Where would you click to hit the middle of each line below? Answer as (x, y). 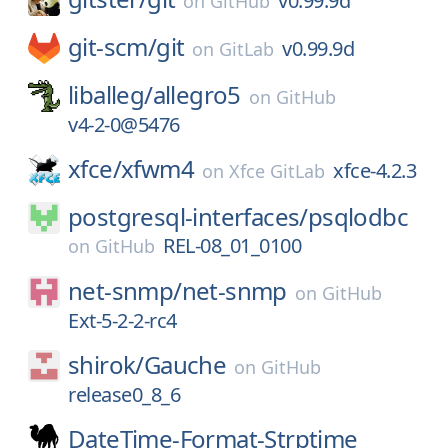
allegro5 (196, 94)
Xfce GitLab (277, 171)
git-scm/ (112, 46)
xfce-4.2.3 (374, 170)
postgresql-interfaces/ (188, 216)
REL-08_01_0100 (232, 245)
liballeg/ (110, 94)
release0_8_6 (124, 394)
